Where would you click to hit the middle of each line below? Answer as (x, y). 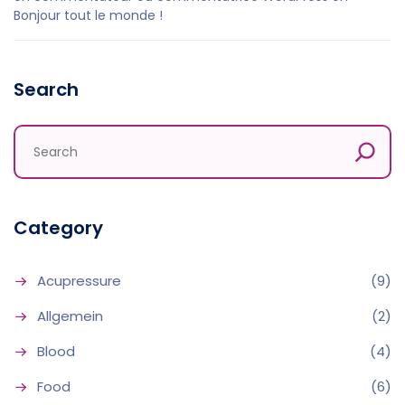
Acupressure (79, 281)
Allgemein (70, 316)
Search (46, 89)
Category (58, 228)
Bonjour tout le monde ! (88, 15)
